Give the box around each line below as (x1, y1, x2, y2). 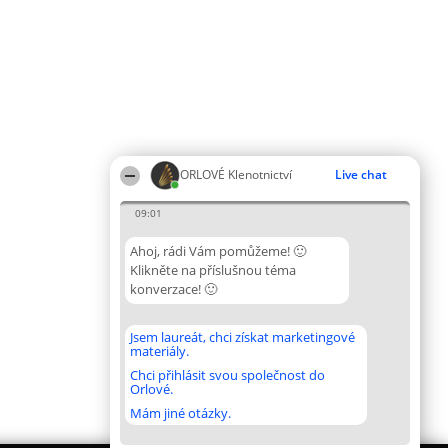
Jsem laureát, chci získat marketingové (130, 328, 355, 346)
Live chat (335, 166, 387, 183)
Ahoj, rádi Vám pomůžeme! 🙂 (130, 242, 306, 260)
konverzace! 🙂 (130, 280, 217, 298)
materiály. (130, 342, 189, 360)
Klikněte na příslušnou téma (130, 261, 296, 279)
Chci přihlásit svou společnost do (130, 366, 325, 384)
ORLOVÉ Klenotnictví (180, 166, 292, 183)
